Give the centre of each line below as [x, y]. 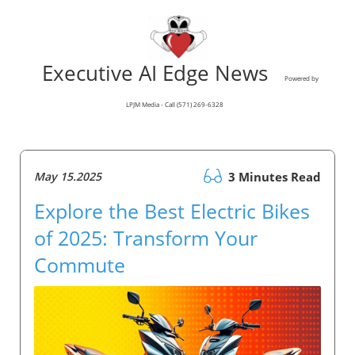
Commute [80, 265]
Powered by [302, 78]
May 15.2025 [68, 177]
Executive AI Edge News [160, 73]
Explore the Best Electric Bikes [172, 211]
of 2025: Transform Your [146, 238]
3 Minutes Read [273, 177]
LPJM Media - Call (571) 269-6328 [175, 105]
